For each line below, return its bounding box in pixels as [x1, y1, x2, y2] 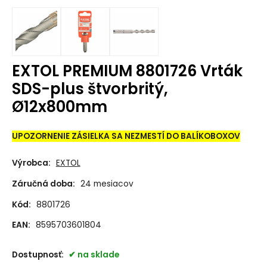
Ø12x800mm [11, 95, 107, 117]
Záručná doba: [11, 178, 75, 190]
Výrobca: [11, 157, 51, 169]
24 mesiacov [80, 178, 133, 190]
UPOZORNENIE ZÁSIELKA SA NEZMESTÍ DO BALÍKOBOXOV [11, 130, 240, 142]
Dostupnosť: [11, 249, 66, 260]
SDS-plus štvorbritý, [11, 77, 168, 100]
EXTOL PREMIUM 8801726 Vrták [11, 60, 243, 82]
